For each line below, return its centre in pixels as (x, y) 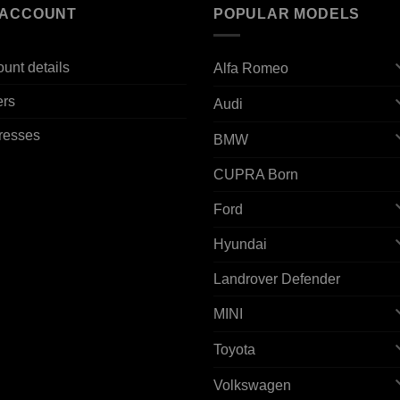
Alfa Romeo (251, 69)
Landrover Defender (277, 279)
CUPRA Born (256, 174)
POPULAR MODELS (287, 13)
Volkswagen (252, 385)
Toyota (234, 350)
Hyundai (240, 245)
